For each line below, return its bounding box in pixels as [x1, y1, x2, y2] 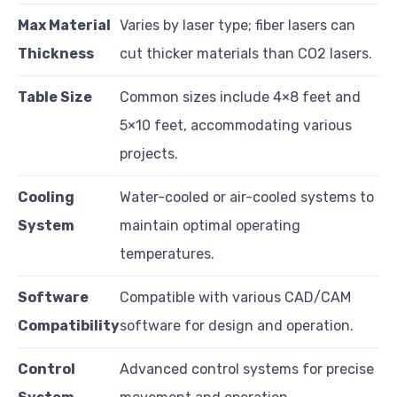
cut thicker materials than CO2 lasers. [120, 44, 372, 62]
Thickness [18, 44, 94, 62]
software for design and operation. [120, 316, 354, 334]
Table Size [18, 88, 92, 105]
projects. [120, 144, 178, 162]
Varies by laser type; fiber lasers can [120, 16, 355, 34]
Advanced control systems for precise [120, 360, 374, 378]
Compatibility [18, 316, 120, 334]
